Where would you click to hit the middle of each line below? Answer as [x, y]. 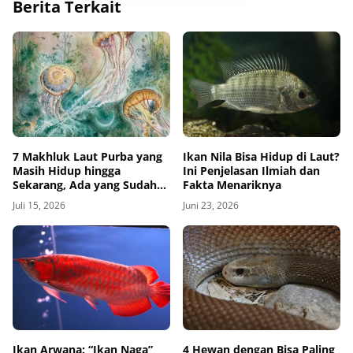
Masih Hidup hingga [67, 170]
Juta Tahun [42, 213]
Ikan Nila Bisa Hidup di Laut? [261, 156]
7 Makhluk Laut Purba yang [87, 156]
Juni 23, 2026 [211, 205]
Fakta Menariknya [232, 184]
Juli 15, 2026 [39, 205]
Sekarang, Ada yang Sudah [85, 184]
